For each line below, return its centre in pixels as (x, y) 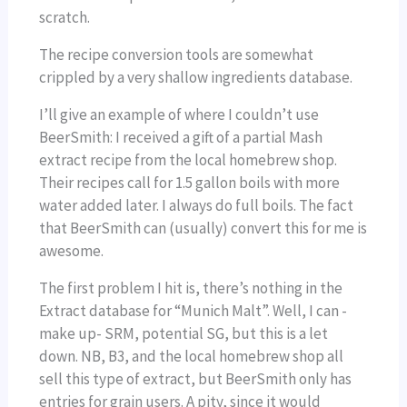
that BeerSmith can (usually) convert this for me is (203, 228)
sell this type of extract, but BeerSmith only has (196, 379)
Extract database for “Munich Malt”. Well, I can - (194, 311)
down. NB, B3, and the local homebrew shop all (192, 357)
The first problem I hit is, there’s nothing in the (191, 288)
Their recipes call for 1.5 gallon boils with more (190, 183)
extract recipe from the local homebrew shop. (189, 160)
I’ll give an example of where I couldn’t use (179, 115)
